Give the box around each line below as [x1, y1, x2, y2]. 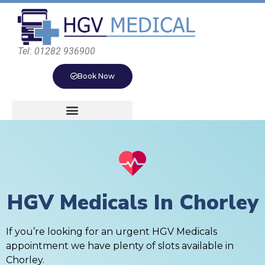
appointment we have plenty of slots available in [6, 240, 234, 251]
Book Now [77, 71, 115, 80]
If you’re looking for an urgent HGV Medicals [6, 225, 217, 237]
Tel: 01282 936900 [18, 45, 95, 57]
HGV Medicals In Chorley [7, 188, 258, 216]
